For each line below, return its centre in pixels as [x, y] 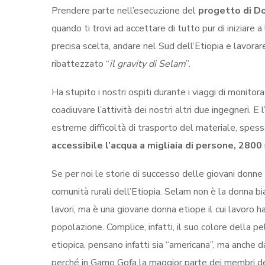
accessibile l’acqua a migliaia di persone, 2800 [157, 146]
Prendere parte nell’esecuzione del [125, 11]
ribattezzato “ [80, 64]
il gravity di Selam [148, 64]
